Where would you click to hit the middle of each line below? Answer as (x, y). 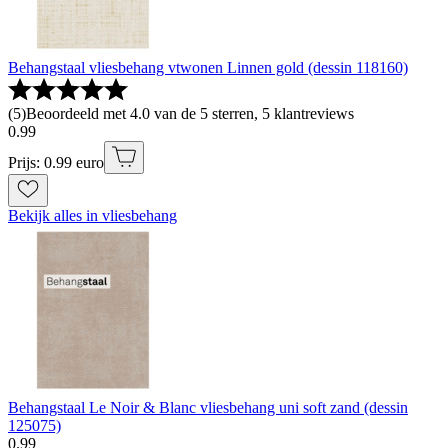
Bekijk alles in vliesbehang (92, 215)
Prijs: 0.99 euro (56, 162)
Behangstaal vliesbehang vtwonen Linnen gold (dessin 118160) (208, 67)
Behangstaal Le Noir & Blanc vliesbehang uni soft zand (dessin (208, 407)
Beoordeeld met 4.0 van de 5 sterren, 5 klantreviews (190, 113)
